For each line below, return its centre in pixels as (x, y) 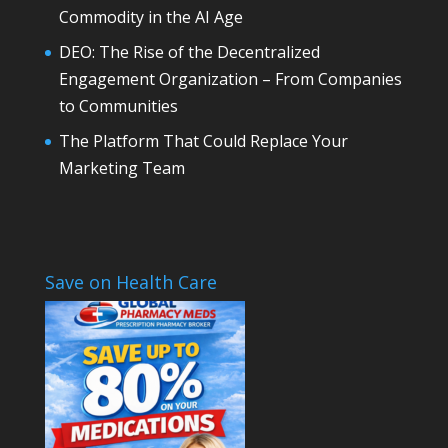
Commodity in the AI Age (150, 17)
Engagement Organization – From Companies (230, 79)
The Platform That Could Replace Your (203, 141)
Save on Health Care (130, 281)
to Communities (118, 106)
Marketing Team (121, 168)
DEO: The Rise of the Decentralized (189, 52)
